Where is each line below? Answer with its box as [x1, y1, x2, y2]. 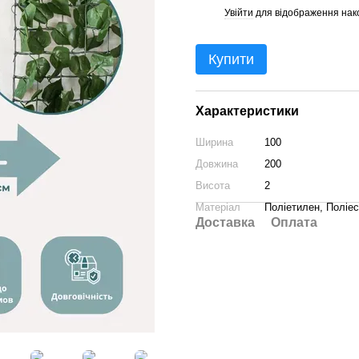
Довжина [196, 158, 238, 170]
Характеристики [196, 104, 299, 118]
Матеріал [196, 201, 240, 213]
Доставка [196, 216, 255, 229]
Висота [196, 179, 230, 192]
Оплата [271, 216, 317, 229]
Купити [208, 51, 254, 67]
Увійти [224, 6, 253, 18]
